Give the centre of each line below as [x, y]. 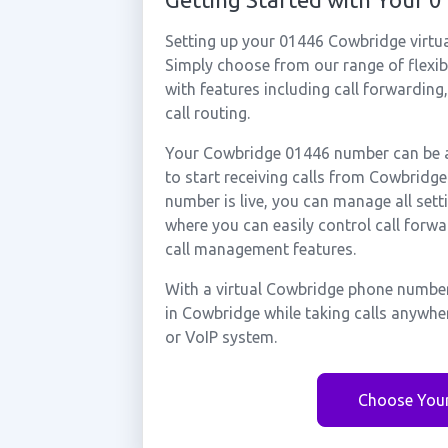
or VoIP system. [220, 337]
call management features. [260, 249]
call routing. [207, 113]
